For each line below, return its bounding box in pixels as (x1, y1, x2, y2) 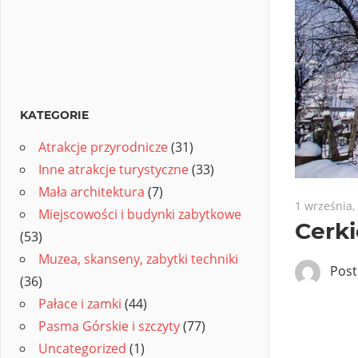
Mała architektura (38, 182, 145, 201)
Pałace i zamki (38, 294, 121, 312)
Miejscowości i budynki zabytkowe (38, 205, 241, 223)
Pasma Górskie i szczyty (38, 316, 180, 335)
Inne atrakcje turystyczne (38, 160, 189, 178)
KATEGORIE (20, 107, 89, 122)
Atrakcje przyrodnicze (38, 137, 168, 156)
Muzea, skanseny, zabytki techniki (38, 249, 238, 268)
